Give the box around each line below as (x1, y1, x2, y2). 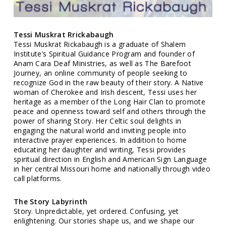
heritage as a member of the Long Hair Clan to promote (13, 97, 205, 107)
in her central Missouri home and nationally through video (13, 164, 211, 174)
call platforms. (13, 174, 62, 184)
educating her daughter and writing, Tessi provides (13, 145, 186, 155)
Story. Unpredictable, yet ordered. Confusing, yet (13, 206, 179, 216)
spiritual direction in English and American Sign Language (13, 154, 207, 164)
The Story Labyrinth (13, 197, 88, 207)
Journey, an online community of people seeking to (13, 68, 188, 78)
